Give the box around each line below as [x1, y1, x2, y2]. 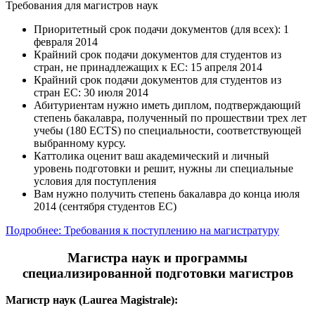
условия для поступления [34, 175, 156, 187]
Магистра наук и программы [67, 250, 247, 265]
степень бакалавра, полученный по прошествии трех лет [34, 112, 307, 124]
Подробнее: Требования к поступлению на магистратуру [6, 224, 279, 236]
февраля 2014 [34, 36, 98, 48]
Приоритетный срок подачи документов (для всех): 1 [34, 23, 289, 35]
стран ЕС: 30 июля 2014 [34, 86, 148, 98]
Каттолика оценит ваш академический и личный [34, 150, 269, 162]
